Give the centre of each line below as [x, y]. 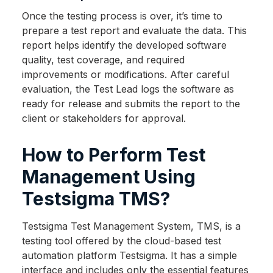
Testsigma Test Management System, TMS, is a [131, 226]
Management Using [108, 177]
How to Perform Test [113, 155]
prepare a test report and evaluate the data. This [134, 31]
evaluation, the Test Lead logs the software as [128, 89]
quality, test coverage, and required [103, 60]
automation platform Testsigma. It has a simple [129, 256]
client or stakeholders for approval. [104, 119]
